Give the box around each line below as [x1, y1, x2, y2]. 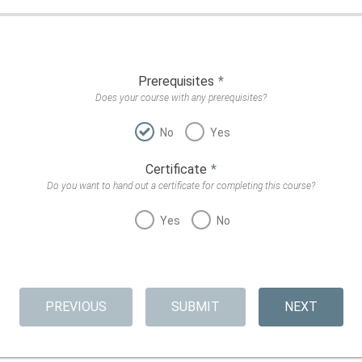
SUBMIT [170, 299, 220, 315]
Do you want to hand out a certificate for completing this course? [47, 179, 315, 192]
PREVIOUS [44, 299, 107, 315]
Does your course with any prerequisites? [95, 91, 267, 103]
